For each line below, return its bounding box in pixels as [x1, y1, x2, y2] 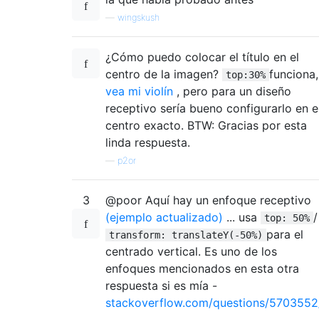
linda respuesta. [105, 135, 190, 150]
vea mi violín [105, 83, 173, 98]
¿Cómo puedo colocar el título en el [105, 49, 299, 64]
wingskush [117, 11, 159, 23]
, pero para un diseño [173, 83, 291, 98]
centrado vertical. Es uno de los [105, 244, 277, 258]
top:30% [226, 68, 266, 80]
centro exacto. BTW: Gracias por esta [105, 117, 307, 132]
